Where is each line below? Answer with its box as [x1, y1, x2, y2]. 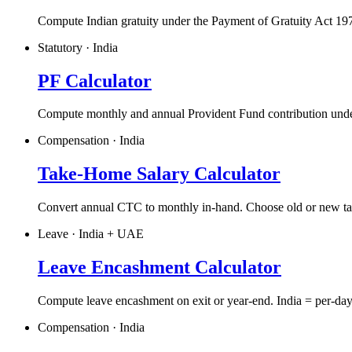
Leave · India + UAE [38, 227, 144, 241]
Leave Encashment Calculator [38, 257, 281, 278]
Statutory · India [38, 40, 118, 54]
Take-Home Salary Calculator [38, 163, 280, 185]
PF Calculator [38, 70, 152, 91]
